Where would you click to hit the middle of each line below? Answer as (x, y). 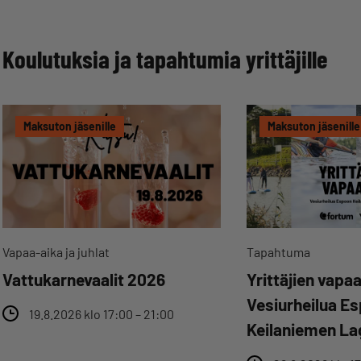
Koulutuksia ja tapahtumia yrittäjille (165, 59)
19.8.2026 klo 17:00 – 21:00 (102, 314)
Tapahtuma (279, 252)
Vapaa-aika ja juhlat (56, 252)
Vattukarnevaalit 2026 (84, 280)
